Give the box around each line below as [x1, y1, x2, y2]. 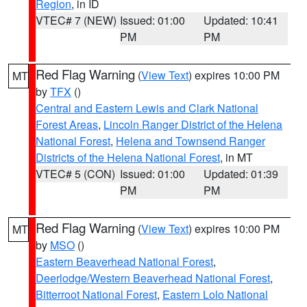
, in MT [220, 149, 253, 165]
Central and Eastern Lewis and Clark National [36, 100, 258, 116]
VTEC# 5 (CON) [36, 166, 115, 182]
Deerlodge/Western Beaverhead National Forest [36, 270, 270, 286]
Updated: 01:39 [204, 166, 279, 182]
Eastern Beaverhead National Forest [36, 254, 213, 269]
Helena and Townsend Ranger [116, 133, 265, 149]
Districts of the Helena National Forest [36, 149, 220, 165]
